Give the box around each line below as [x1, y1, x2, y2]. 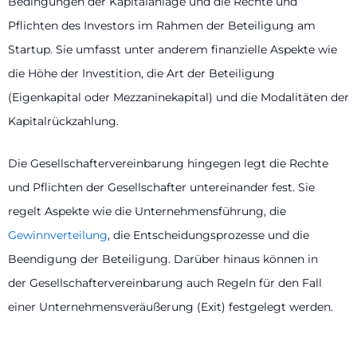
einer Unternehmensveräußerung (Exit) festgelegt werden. [8, 299, 333, 314]
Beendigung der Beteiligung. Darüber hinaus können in [8, 251, 318, 266]
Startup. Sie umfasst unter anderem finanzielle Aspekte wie [8, 42, 337, 57]
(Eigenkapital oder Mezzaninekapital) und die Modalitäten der [8, 90, 349, 105]
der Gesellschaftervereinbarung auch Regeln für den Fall [8, 275, 322, 290]
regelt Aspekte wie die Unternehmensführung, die [8, 203, 286, 218]
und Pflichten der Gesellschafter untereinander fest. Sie [8, 179, 315, 194]
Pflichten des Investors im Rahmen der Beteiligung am [8, 18, 316, 33]
